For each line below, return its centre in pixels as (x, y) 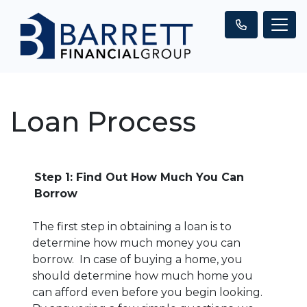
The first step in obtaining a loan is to (132, 226)
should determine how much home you (143, 275)
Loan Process (103, 121)
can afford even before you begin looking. (147, 292)
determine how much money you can (136, 243)
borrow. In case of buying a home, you (137, 259)
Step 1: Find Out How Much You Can (139, 177)
